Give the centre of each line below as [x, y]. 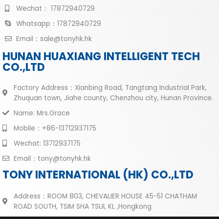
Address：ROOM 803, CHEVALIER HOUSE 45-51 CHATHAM [105, 196]
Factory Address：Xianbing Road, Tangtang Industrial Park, [110, 88]
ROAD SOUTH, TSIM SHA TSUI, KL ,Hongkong [82, 206]
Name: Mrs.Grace [42, 113]
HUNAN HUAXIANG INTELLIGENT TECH [101, 56]
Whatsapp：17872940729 [58, 23]
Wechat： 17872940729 [55, 8]
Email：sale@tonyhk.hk [54, 39]
